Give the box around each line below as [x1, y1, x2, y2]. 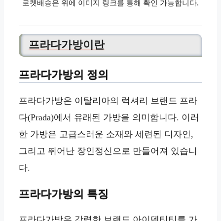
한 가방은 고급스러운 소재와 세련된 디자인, [19, 129, 193, 139]
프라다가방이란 [29, 38, 105, 51]
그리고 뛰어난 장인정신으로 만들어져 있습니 [19, 146, 197, 156]
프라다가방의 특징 [19, 187, 109, 200]
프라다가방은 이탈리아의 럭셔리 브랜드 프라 [19, 95, 197, 106]
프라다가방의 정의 [19, 69, 109, 81]
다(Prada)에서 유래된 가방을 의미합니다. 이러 [19, 112, 199, 122]
